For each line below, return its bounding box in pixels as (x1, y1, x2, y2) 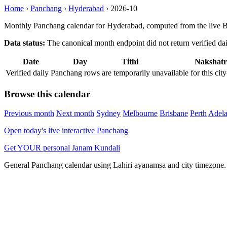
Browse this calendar (4, 88, 90, 99)
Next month (56, 109, 94, 118)
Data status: (4, 39, 45, 47)
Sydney (96, 109, 121, 118)
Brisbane (160, 109, 188, 118)
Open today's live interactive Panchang (4, 126, 128, 135)
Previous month (4, 109, 54, 118)
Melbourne (123, 109, 158, 118)
